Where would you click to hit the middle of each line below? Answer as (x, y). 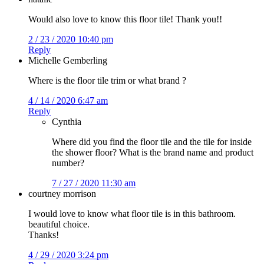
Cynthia (67, 121)
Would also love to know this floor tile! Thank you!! (125, 19)
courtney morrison (62, 193)
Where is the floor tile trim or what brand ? (107, 80)
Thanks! (44, 235)
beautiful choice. (59, 224)
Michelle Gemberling (68, 60)
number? (68, 163)
